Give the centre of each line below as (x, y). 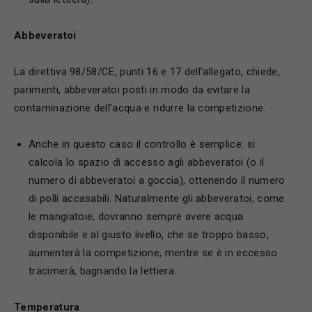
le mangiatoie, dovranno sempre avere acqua (136, 217)
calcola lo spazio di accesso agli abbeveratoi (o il (147, 162)
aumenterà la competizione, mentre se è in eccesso (153, 253)
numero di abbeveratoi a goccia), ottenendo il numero (157, 180)
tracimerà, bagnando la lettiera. (103, 271)
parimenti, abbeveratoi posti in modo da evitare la (132, 90)
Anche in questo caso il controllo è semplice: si (142, 144)
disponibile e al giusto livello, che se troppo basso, (149, 235)
